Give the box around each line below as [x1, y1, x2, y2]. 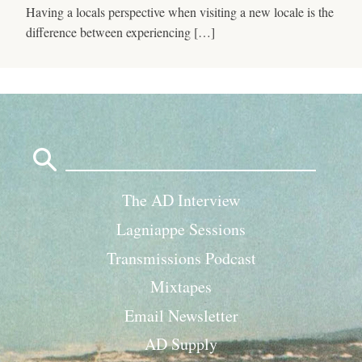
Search [65, 132, 100, 149]
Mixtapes [150, 276, 212, 298]
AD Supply [145, 333, 217, 356]
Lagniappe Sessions [116, 218, 246, 241]
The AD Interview [122, 189, 240, 212]
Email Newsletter [124, 304, 238, 326]
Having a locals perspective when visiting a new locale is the [26, 2, 334, 20]
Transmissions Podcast [106, 246, 256, 269]
